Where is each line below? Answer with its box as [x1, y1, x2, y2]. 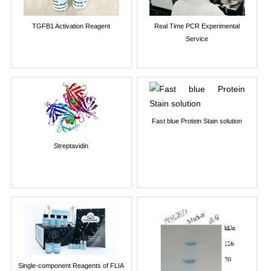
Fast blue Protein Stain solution [152, 117, 243, 125]
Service [186, 34, 209, 42]
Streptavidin [54, 142, 89, 149]
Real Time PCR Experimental [154, 22, 240, 30]
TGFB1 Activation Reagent [32, 22, 111, 30]
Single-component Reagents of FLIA [18, 261, 125, 269]
